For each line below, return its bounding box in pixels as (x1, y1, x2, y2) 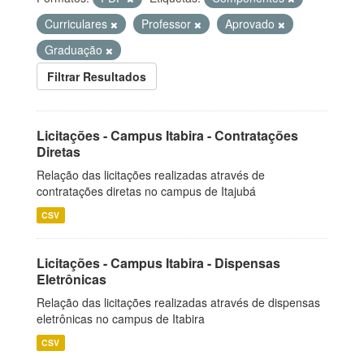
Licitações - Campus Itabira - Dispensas (37, 253, 280, 272)
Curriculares (45, 15, 110, 32)
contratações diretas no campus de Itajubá (37, 183, 256, 199)
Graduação (45, 41, 106, 58)
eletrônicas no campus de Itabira (37, 310, 205, 327)
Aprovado (225, 15, 278, 32)
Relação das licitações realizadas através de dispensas (37, 294, 320, 310)
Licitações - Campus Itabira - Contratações (37, 126, 298, 145)
